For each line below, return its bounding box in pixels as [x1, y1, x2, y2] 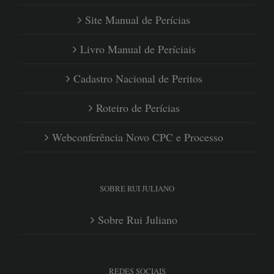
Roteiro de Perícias [95, 100, 180, 115]
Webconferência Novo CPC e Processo [52, 130, 223, 144]
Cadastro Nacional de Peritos [73, 71, 202, 86]
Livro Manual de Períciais [80, 42, 196, 56]
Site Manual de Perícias [85, 12, 190, 27]
